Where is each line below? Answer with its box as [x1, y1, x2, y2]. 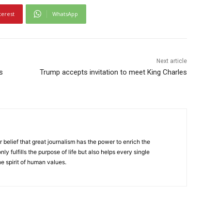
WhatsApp [52, 10, 78, 17]
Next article [156, 57, 187, 64]
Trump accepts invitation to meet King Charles [39, 67, 187, 77]
